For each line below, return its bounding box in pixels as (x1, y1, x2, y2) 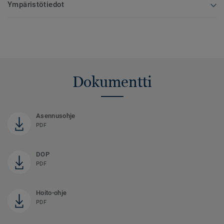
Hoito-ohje (36, 188, 67, 196)
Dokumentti (72, 72, 152, 90)
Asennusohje (36, 111, 75, 119)
